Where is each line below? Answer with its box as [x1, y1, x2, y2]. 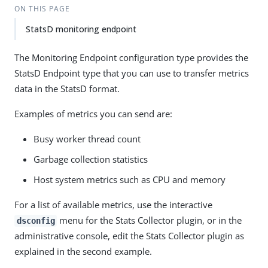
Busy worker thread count [33, 133, 141, 145]
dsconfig [16, 216, 55, 226]
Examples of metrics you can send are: [14, 108, 172, 120]
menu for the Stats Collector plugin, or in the [57, 214, 242, 226]
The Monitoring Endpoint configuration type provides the [14, 51, 248, 63]
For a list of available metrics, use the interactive [14, 199, 212, 211]
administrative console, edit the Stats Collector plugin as [14, 230, 244, 242]
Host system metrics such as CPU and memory [33, 173, 226, 185]
